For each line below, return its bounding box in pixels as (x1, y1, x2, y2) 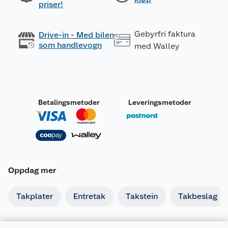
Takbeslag (178, 191, 217, 202)
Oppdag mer (8, 165, 56, 175)
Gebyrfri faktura (134, 28, 195, 39)
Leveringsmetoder (128, 98, 191, 106)
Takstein (126, 191, 158, 202)
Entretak (73, 191, 105, 202)
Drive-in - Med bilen (39, 30, 114, 40)
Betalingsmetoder (38, 98, 100, 106)
